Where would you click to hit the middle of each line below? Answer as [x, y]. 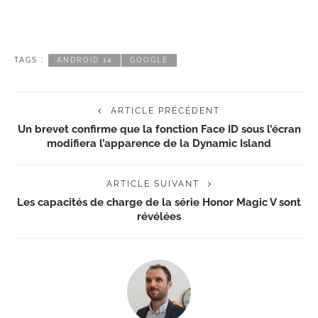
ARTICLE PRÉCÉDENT [165, 111]
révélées [159, 216]
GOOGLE [149, 60]
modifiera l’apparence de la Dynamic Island [159, 143]
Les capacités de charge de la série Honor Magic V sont [159, 202]
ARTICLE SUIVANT [153, 184]
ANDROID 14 [84, 60]
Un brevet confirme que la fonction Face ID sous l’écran [159, 129]
